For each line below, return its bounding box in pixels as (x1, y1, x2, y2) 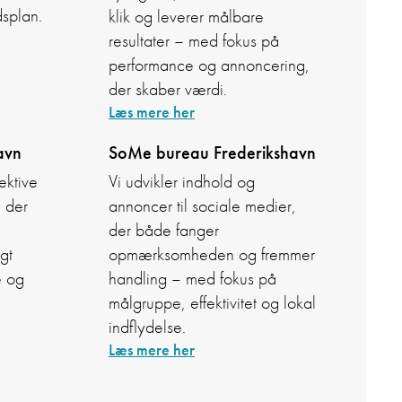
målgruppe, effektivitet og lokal (109, 292, 316, 315)
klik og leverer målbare (109, 5, 264, 29)
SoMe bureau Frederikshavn (109, 141, 316, 165)
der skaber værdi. (109, 78, 227, 101)
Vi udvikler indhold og (109, 170, 255, 194)
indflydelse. (109, 316, 186, 339)
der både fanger (109, 219, 219, 242)
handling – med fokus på (109, 267, 276, 291)
